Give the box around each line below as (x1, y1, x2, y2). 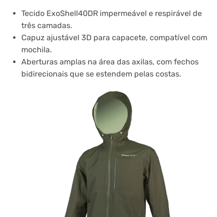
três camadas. (21, 21, 72, 31)
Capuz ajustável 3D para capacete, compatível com (21, 33, 207, 43)
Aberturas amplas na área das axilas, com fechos (21, 57, 199, 67)
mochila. (21, 45, 52, 55)
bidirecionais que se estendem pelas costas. (21, 69, 181, 79)
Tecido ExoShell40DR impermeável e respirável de (21, 9, 202, 18)
